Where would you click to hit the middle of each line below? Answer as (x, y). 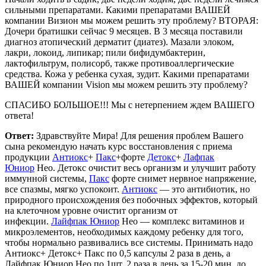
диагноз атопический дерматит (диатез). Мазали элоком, (119, 42)
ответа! (19, 115)
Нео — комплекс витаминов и (182, 221)
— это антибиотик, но (204, 189)
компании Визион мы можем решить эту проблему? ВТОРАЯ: (132, 20)
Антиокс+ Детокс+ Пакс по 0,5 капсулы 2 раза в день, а (118, 253)
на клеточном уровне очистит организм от (91, 210)
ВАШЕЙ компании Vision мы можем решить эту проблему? (126, 84)
